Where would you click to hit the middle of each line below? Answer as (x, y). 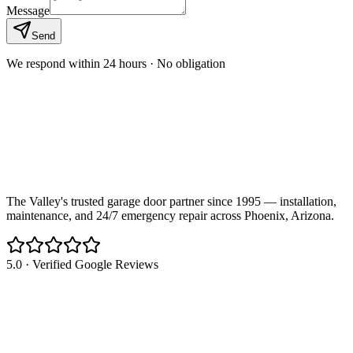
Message (28, 11)
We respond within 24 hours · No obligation (116, 64)
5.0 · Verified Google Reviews (82, 265)
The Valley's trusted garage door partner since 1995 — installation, (171, 202)
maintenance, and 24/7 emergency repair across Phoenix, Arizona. (170, 216)
